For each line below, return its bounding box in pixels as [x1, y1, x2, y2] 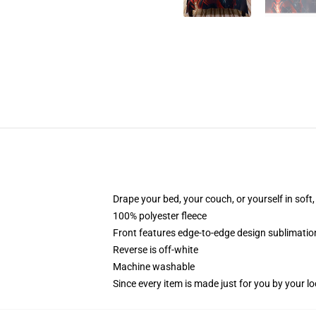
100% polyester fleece [113, 210, 207, 221]
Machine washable [113, 261, 195, 272]
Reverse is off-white [113, 244, 198, 255]
